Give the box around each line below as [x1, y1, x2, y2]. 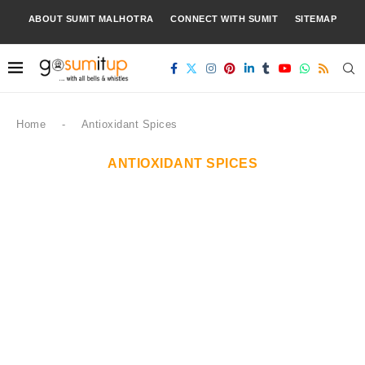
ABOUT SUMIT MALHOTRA [28, 14, 154, 24]
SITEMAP [294, 14, 337, 24]
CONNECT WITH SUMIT [170, 14, 279, 24]
